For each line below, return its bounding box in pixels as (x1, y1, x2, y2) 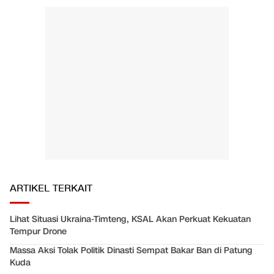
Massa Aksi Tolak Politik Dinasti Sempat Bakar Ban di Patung (10, 245, 253, 257)
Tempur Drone (10, 226, 67, 238)
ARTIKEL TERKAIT (10, 182, 92, 196)
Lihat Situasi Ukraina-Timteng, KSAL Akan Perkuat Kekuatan (10, 213, 251, 226)
